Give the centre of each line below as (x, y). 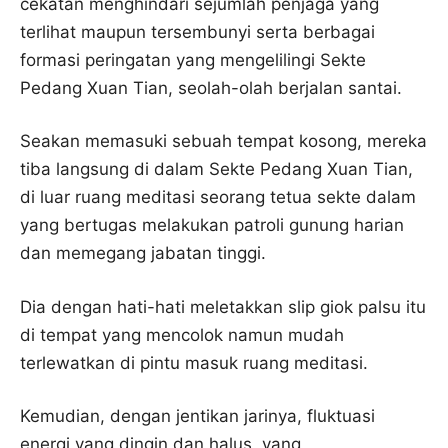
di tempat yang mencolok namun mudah (182, 334)
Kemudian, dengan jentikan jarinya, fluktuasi (197, 416)
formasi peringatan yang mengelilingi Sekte (193, 59)
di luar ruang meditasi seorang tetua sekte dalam (218, 197)
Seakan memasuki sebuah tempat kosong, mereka (223, 141)
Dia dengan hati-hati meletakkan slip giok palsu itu (223, 306)
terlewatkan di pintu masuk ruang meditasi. (194, 362)
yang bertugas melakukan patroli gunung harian (212, 225)
